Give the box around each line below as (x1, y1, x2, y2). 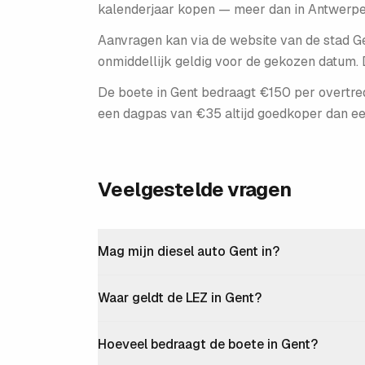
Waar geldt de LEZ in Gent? (98, 289, 262, 306)
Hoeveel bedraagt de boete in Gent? (98, 336, 318, 353)
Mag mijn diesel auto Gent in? (98, 243, 279, 260)
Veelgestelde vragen (98, 177, 292, 202)
